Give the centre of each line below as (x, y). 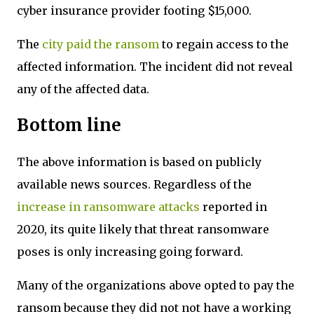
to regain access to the (224, 44)
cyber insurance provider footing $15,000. (136, 11)
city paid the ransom (101, 44)
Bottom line (69, 125)
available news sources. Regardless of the (134, 184)
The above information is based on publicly (139, 162)
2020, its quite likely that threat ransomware (143, 229)
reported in (233, 206)
